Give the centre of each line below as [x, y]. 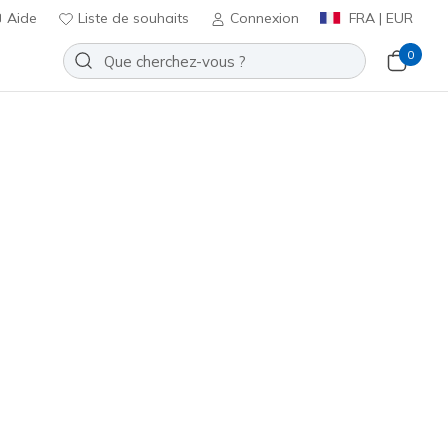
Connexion [264, 18]
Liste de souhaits [131, 18]
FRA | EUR [379, 18]
